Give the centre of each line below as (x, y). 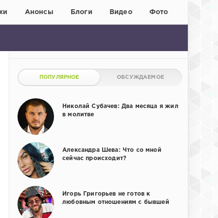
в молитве (78, 115)
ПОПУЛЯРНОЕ (59, 78)
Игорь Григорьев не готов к (106, 194)
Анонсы (39, 12)
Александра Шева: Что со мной (112, 150)
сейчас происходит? (94, 159)
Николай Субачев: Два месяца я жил (120, 107)
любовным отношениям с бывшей (116, 202)
